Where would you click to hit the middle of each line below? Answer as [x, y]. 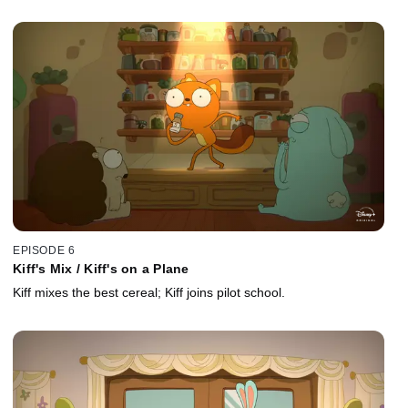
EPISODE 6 [44, 251]
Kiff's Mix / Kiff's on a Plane [101, 269]
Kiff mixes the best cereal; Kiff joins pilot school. [149, 293]
